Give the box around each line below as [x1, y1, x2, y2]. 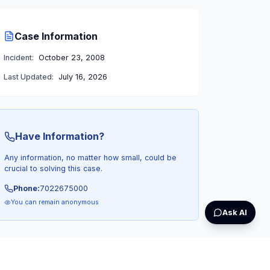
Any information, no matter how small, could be [4, 153, 177, 163]
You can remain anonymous [11, 198, 99, 207]
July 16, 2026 [58, 72, 107, 82]
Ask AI [222, 207, 247, 217]
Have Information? [15, 130, 105, 143]
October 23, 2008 [38, 53, 105, 63]
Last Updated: [4, 72, 54, 82]
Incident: [4, 53, 34, 63]
